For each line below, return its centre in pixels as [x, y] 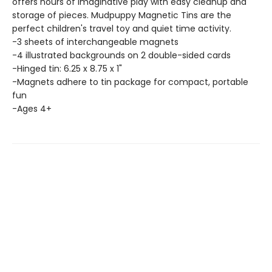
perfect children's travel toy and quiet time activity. [122, 29]
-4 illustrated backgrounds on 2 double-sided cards [121, 55]
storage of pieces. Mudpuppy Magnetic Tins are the [122, 15]
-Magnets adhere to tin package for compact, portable [130, 82]
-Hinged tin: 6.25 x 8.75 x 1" [67, 69]
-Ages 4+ [32, 109]
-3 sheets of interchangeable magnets [95, 42]
